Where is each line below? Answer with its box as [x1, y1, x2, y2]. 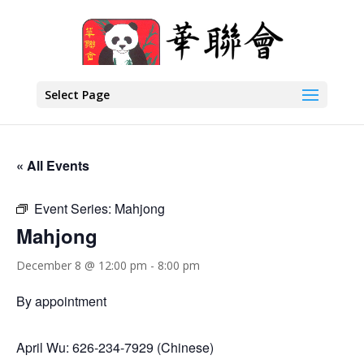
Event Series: [34, 199, 115, 218]
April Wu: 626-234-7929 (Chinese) [16, 338, 214, 357]
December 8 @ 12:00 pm [16, 258, 147, 273]
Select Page [44, 87, 110, 102]
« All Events [16, 156, 89, 175]
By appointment [16, 292, 106, 310]
